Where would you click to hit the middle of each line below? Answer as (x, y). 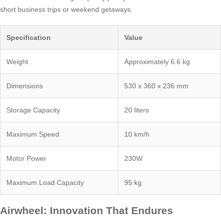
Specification (29, 38)
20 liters (137, 110)
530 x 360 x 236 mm (156, 86)
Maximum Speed (33, 134)
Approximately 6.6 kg (157, 62)
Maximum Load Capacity (45, 183)
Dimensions (25, 86)
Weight (17, 62)
